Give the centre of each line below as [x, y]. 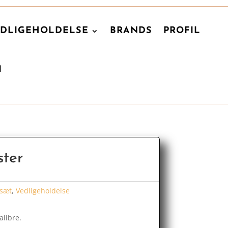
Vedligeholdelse [42, 191]
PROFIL [182, 31]
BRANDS [131, 31]
